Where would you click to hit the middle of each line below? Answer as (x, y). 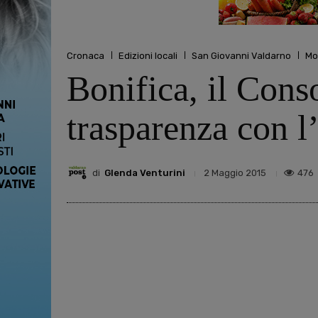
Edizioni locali (148, 55)
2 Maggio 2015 (235, 173)
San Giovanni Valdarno (241, 55)
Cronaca (86, 55)
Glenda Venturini (145, 172)
